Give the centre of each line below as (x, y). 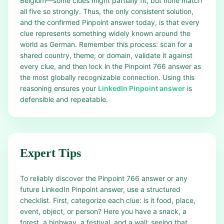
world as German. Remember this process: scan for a (106, 44)
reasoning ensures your (59, 88)
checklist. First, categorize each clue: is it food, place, (108, 200)
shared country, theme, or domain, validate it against (106, 55)
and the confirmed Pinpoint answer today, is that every (110, 22)
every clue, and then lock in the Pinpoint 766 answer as (110, 66)
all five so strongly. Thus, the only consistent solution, (107, 11)
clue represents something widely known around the (105, 33)
